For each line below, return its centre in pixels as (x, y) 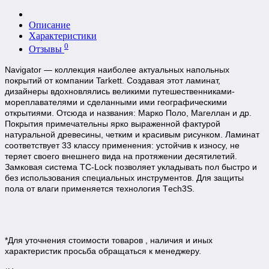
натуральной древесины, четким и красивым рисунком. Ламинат (132, 135)
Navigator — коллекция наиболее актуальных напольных (117, 70)
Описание (50, 25)
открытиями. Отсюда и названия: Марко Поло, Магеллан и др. (128, 113)
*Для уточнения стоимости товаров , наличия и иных (109, 240)
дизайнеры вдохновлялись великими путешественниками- (120, 92)
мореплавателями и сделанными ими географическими (116, 102)
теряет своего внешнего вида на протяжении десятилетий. (121, 156)
